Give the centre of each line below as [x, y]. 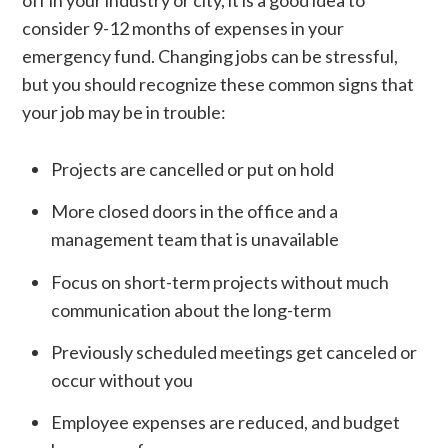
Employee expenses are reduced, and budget [225, 422]
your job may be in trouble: [123, 111]
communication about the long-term [190, 309]
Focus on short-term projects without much [219, 281]
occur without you [121, 379]
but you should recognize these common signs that [217, 83]
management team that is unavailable [194, 239]
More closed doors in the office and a [194, 211]
